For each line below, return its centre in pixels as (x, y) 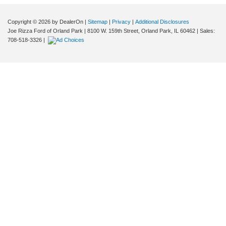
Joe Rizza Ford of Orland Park (45, 31)
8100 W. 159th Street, (113, 31)
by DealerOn (68, 22)
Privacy (121, 22)
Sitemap (98, 22)
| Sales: (205, 31)
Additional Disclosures (162, 22)
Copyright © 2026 (30, 22)
